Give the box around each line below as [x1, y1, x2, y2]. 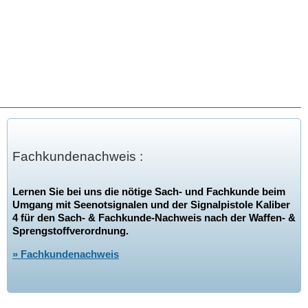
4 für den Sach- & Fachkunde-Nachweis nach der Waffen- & [12, 212, 296, 224]
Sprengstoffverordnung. [12, 225, 129, 237]
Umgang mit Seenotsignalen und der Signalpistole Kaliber [12, 199, 290, 211]
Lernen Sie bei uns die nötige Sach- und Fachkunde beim [12, 186, 285, 198]
